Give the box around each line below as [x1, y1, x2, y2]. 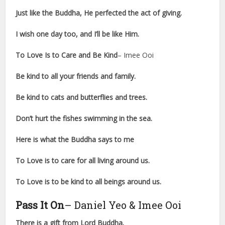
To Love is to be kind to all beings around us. [16, 177, 162, 187]
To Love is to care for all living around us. [16, 156, 150, 166]
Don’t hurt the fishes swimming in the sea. [16, 114, 153, 124]
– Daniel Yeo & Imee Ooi [64, 198, 182, 212]
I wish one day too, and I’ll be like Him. [16, 29, 140, 39]
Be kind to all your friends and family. [16, 71, 136, 81]
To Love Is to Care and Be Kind [16, 50, 118, 60]
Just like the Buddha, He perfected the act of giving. [16, 8, 182, 18]
